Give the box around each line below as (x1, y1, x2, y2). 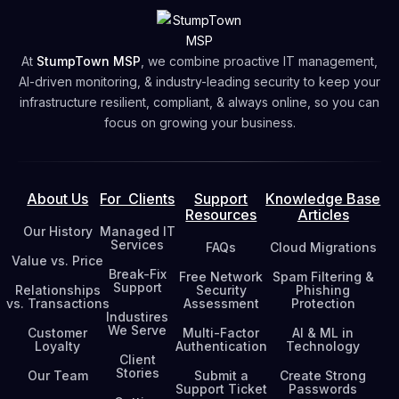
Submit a (193, 368, 248, 383)
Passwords (289, 381, 358, 396)
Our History (22, 224, 93, 239)
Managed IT (99, 224, 175, 239)
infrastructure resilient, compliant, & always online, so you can (20, 94, 379, 110)
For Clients (100, 190, 175, 208)
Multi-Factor (183, 325, 260, 340)
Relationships (14, 282, 101, 297)
